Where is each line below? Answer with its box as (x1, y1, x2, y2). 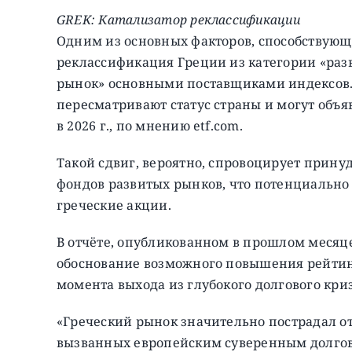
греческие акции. (56, 196, 171, 214)
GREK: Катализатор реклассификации (56, 10, 300, 28)
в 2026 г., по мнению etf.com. (56, 116, 243, 134)
